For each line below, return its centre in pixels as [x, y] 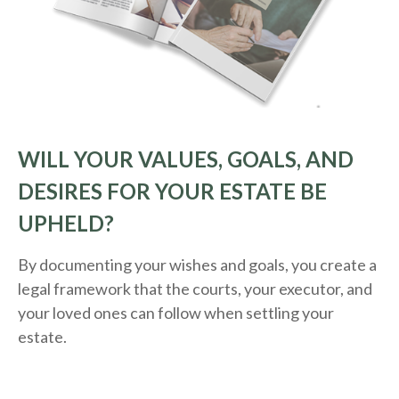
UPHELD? [66, 224]
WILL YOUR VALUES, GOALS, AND [186, 159]
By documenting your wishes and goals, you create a [197, 265]
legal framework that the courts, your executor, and [195, 289]
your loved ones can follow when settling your [176, 313]
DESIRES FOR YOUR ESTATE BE [172, 191]
